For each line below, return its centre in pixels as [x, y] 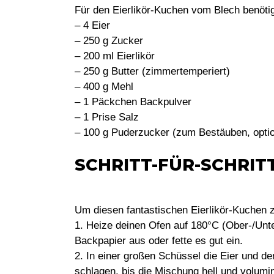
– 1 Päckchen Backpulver [133, 102]
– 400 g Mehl [104, 86]
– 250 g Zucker [109, 40]
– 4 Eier [92, 25]
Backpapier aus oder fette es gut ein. [159, 240]
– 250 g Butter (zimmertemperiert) [152, 71]
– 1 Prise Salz [107, 117]
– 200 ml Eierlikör [115, 56]
